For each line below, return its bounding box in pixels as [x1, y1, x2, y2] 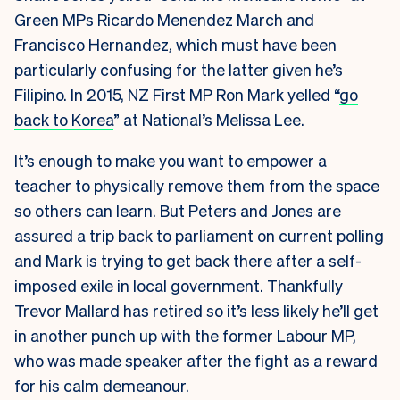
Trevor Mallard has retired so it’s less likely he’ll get [14, 299, 379, 321]
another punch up [30, 324, 157, 346]
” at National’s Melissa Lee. [113, 108, 304, 129]
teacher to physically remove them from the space [14, 174, 379, 196]
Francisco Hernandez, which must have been [14, 33, 337, 54]
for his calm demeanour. [14, 374, 189, 396]
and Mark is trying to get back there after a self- [14, 249, 362, 271]
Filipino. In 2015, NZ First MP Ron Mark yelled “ [14, 83, 339, 104]
